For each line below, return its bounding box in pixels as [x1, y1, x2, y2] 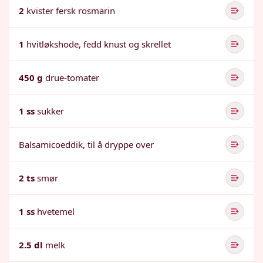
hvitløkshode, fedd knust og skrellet [26, 38, 171, 50]
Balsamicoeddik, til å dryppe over [19, 139, 154, 150]
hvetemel [37, 205, 75, 217]
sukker [37, 105, 64, 117]
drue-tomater [45, 72, 99, 83]
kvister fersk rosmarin [26, 5, 115, 16]
